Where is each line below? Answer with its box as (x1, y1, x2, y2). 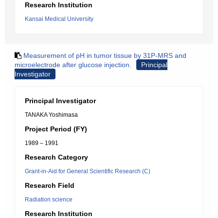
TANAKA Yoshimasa (25, 111, 78, 118)
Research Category (25, 153, 88, 161)
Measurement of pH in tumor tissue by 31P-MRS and (23, 52, 186, 59)
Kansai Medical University (25, 16, 93, 22)
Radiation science (25, 196, 73, 203)
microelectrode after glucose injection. (15, 61, 131, 69)
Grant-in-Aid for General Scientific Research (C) (25, 168, 150, 175)
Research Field (25, 182, 74, 189)
